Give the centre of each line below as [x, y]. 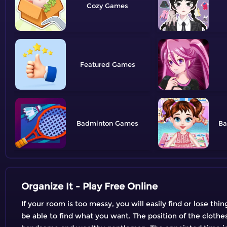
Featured [95, 64]
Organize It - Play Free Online [89, 186]
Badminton [95, 123]
